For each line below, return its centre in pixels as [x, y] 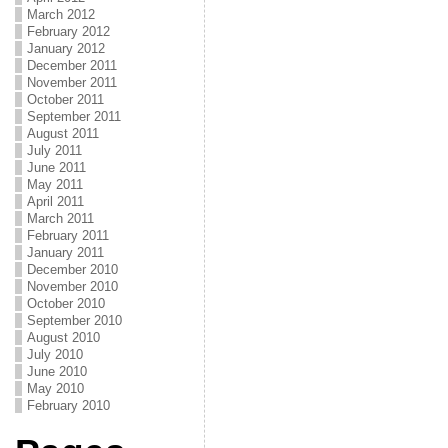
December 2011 [71, 65]
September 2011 [73, 116]
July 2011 [54, 150]
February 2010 [68, 405]
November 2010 [72, 286]
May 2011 [54, 184]
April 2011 [55, 201]
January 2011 [65, 252]
